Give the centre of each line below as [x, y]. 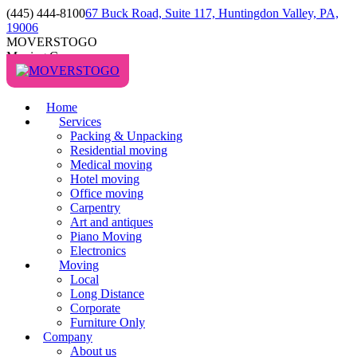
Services [80, 122]
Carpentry [95, 208]
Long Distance [107, 294]
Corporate [95, 308]
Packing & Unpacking [126, 136]
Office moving [107, 193]
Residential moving [119, 150]
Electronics [98, 251]
